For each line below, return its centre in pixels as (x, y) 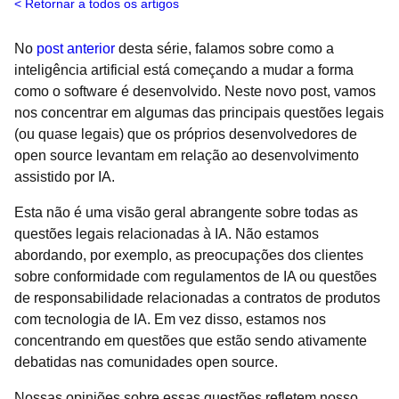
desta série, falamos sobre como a (224, 49)
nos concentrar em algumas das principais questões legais (199, 113)
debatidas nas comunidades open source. (148, 362)
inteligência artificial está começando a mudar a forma (184, 70)
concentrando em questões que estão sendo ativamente (191, 341)
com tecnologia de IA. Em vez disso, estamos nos (170, 319)
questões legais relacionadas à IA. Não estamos (167, 234)
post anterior (76, 49)
